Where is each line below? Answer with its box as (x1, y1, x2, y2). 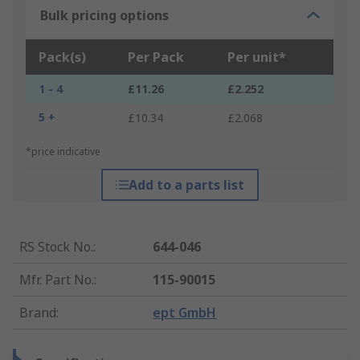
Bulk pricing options (40, 6, 169, 25)
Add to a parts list (128, 176, 244, 194)
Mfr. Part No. (19, 271, 94, 289)
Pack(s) (39, 48, 86, 67)
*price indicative (26, 145, 100, 159)
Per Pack (128, 48, 184, 67)
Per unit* (227, 48, 286, 67)
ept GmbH (153, 304, 217, 322)
